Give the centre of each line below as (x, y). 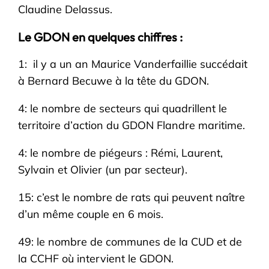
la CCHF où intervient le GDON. (96, 258)
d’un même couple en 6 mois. (91, 214)
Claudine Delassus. (65, 9)
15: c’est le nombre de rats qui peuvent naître (132, 197)
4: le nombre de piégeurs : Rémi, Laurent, (121, 153)
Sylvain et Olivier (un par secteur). (103, 169)
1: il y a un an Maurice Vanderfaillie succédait (133, 64)
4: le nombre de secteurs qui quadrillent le (123, 108)
